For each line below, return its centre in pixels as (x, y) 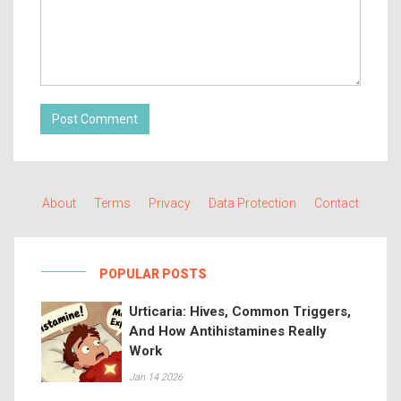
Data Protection (252, 203)
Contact (337, 203)
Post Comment (95, 119)
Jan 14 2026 (156, 377)
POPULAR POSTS (153, 273)
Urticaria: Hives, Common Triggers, (240, 311)
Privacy (170, 203)
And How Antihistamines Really (228, 331)
